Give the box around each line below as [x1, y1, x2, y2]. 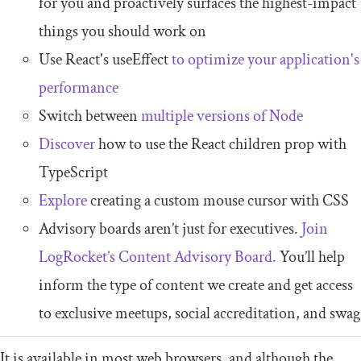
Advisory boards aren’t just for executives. [39, 218, 301, 239]
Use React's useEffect [39, 48, 172, 70]
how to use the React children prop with [98, 133, 346, 155]
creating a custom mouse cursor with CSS [87, 189, 349, 211]
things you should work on [39, 20, 206, 42]
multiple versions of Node [141, 105, 303, 127]
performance [39, 77, 118, 98]
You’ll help [276, 246, 345, 268]
